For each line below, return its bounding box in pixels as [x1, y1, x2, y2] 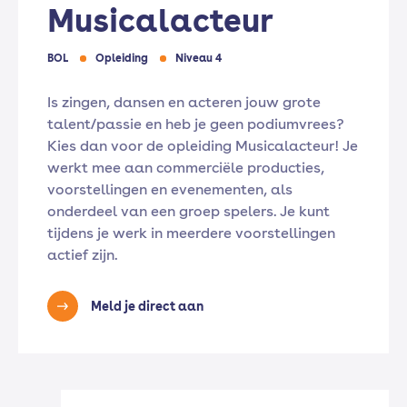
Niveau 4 [175, 52, 222, 65]
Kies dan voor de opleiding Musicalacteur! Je [47, 137, 358, 154]
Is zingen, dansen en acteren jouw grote [47, 94, 321, 111]
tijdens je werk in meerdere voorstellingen [47, 224, 335, 242]
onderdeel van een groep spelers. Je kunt [47, 203, 330, 220]
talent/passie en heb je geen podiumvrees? [47, 115, 344, 133]
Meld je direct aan [91, 299, 203, 313]
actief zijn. [47, 246, 118, 263]
